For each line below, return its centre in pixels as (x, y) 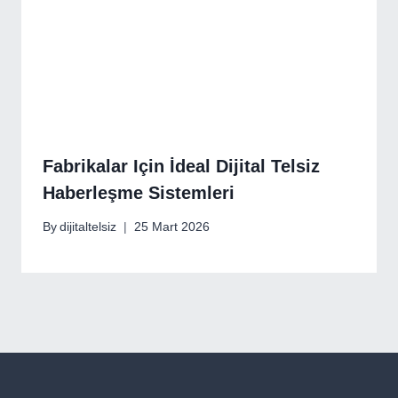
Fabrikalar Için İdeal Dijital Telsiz (181, 166)
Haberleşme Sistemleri (139, 192)
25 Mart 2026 (172, 227)
